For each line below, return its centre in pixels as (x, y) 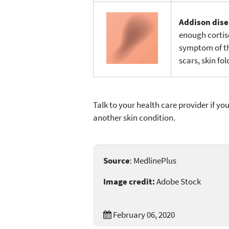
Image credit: (129, 181)
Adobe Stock (178, 181)
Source (117, 160)
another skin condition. (134, 117)
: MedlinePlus (153, 160)
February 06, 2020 (143, 214)
